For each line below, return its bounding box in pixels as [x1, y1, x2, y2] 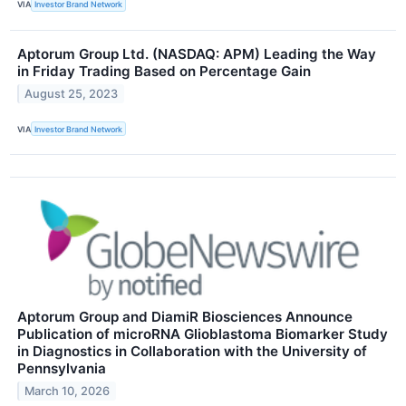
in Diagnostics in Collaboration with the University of [17, 343, 367, 361]
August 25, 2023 [24, 86, 119, 101]
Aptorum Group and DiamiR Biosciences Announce [17, 308, 353, 326]
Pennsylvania [17, 360, 106, 378]
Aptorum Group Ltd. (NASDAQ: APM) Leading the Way [17, 45, 376, 63]
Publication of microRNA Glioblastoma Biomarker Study [17, 325, 388, 343]
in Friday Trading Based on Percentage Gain [17, 63, 311, 80]
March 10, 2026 [24, 383, 111, 398]
